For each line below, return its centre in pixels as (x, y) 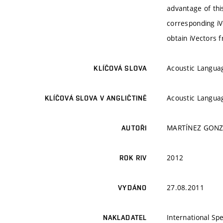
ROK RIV (133, 158)
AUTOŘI (134, 128)
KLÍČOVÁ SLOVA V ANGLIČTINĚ (96, 98)
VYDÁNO (132, 188)
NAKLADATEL (125, 218)
